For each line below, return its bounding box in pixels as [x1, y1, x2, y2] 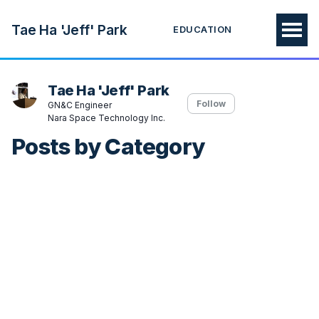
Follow [197, 98, 226, 110]
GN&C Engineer [48, 100, 112, 111]
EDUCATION [173, 24, 232, 36]
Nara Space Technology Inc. [48, 113, 165, 124]
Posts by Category [11, 133, 205, 161]
